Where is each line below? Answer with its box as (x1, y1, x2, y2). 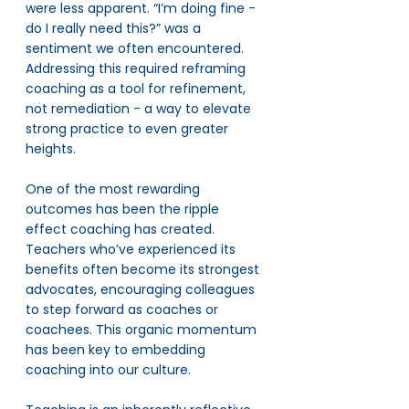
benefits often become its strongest (26, 260, 263, 278)
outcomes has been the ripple (26, 200, 223, 218)
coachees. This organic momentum (26, 320, 260, 339)
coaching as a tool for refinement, (26, 79, 249, 98)
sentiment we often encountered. (26, 39, 247, 58)
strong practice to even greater (26, 120, 232, 138)
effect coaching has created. (26, 220, 218, 238)
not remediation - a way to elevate (26, 100, 255, 118)
